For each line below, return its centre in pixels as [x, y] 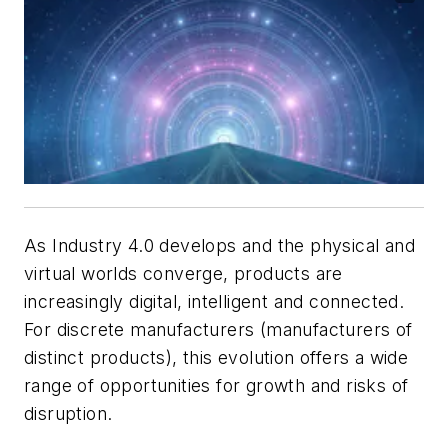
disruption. [68, 414]
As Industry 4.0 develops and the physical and [219, 246]
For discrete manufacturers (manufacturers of [218, 330]
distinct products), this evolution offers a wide [216, 358]
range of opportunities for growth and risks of [216, 386]
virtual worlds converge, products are [183, 274]
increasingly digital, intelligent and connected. [214, 302]
